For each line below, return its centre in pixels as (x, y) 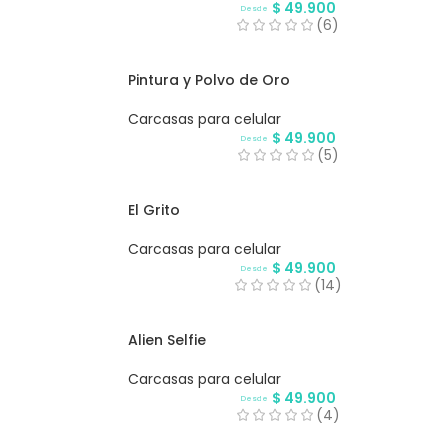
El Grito (153, 210)
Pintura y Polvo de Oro (208, 80)
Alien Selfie (166, 340)
